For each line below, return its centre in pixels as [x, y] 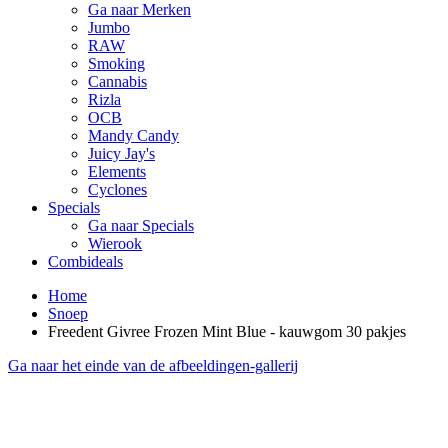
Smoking [116, 64]
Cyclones [117, 190]
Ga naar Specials [141, 226]
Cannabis [117, 82]
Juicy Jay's [121, 154]
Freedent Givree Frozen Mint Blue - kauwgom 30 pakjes [227, 332]
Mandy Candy [133, 136]
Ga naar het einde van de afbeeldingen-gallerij [153, 366]
